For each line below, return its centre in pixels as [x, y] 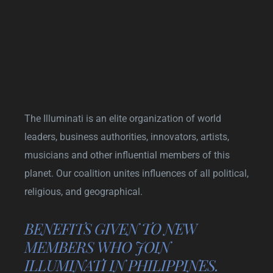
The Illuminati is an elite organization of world [123, 118]
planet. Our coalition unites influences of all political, [136, 173]
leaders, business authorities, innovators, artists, [127, 136]
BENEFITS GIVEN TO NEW [110, 228]
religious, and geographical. [83, 191]
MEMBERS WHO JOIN [97, 246]
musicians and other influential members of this [127, 155]
